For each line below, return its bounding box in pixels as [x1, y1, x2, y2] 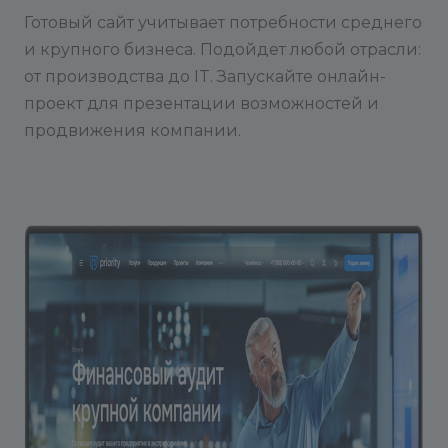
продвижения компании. [24, 121, 241, 140]
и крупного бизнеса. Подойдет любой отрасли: [24, 40, 421, 59]
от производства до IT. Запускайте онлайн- [24, 67, 386, 86]
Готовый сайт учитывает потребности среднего [24, 13, 422, 32]
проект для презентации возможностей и [24, 94, 379, 113]
